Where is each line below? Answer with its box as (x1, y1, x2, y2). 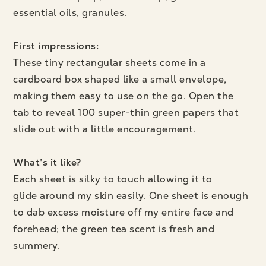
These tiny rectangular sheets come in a (13, 56, 206, 69)
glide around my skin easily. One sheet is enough (13, 189, 249, 202)
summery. (13, 239, 61, 252)
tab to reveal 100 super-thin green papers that (13, 106, 239, 119)
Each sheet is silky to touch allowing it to (13, 173, 213, 186)
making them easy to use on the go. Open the (13, 90, 234, 103)
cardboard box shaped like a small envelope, (13, 73, 227, 86)
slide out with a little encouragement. (13, 123, 197, 136)
